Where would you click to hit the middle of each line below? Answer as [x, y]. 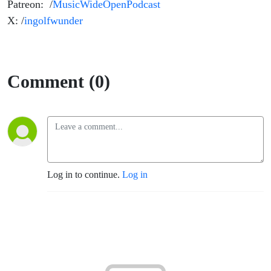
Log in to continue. [85, 175]
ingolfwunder [54, 21]
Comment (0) [59, 82]
